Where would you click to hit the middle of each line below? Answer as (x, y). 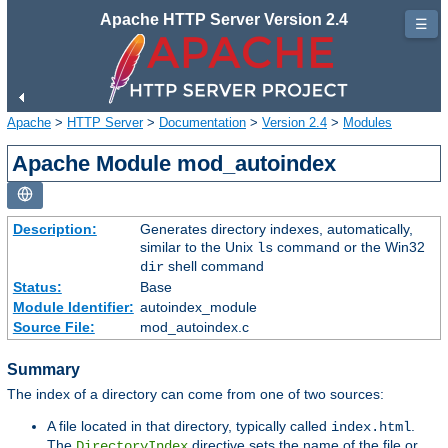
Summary (43, 369)
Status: (37, 286)
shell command (213, 265)
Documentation (202, 122)
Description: (54, 228)
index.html (371, 427)
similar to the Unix (198, 246)
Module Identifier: (73, 306)
